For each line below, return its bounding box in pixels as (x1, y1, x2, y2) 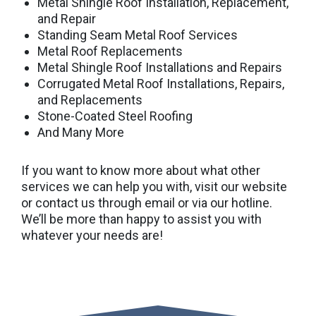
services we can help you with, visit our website (21, 179, 287, 195)
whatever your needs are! (21, 228, 163, 243)
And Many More (37, 124, 124, 140)
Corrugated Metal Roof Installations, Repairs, (37, 75, 284, 91)
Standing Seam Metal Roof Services (37, 27, 238, 42)
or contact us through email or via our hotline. (21, 195, 272, 211)
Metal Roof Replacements (37, 43, 183, 59)
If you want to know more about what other (21, 163, 260, 178)
